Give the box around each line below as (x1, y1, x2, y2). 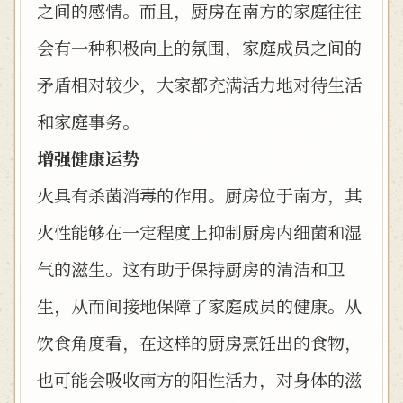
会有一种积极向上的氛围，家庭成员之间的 (37, 35, 362, 59)
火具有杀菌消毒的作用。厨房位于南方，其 (37, 183, 362, 207)
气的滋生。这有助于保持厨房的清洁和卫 (37, 256, 345, 281)
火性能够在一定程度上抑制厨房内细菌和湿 (37, 219, 362, 244)
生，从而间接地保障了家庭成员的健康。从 (37, 293, 362, 318)
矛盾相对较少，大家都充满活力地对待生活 (37, 72, 362, 96)
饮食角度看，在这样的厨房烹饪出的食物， (37, 330, 362, 354)
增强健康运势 (37, 146, 139, 170)
